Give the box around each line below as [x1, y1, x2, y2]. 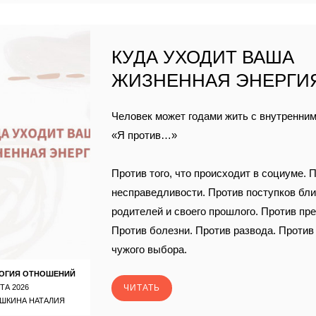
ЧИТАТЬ [123, 282, 161, 293]
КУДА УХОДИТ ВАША [111, 47, 295, 68]
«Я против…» [111, 129, 178, 141]
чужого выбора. [111, 243, 188, 255]
